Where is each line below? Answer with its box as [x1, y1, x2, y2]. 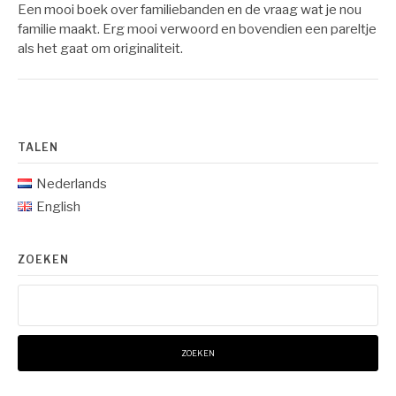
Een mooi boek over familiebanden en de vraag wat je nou [18, 2, 362, 18]
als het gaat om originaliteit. [18, 41, 183, 57]
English [35, 198, 80, 215]
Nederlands [35, 175, 107, 192]
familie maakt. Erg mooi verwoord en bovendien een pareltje [18, 21, 377, 37]
